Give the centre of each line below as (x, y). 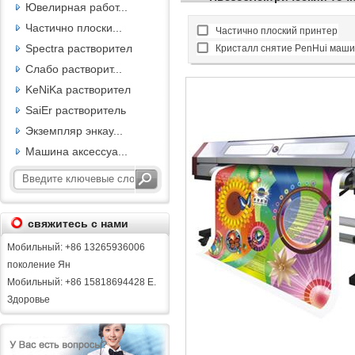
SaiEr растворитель (76, 110)
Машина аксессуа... (76, 151)
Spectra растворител (79, 48)
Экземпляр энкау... (74, 131)
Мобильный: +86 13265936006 (76, 247)
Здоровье (29, 300)
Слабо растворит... (74, 69)
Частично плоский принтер (277, 31)
